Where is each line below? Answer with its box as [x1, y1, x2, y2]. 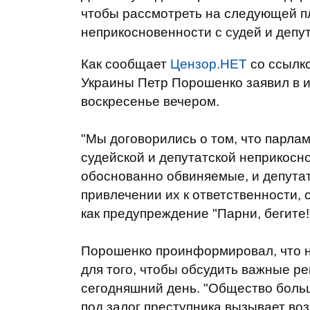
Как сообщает [81, 57, 170, 71]
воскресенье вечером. [81, 94, 219, 109]
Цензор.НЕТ [170, 57, 247, 71]
